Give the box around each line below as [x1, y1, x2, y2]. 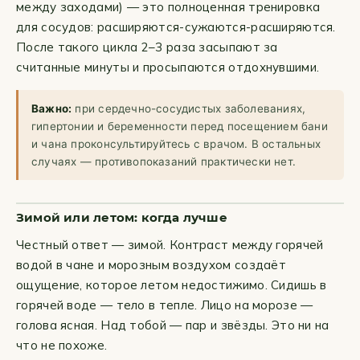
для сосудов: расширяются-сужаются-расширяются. [16, 19, 336, 35]
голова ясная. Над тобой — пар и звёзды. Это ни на [16, 317, 329, 333]
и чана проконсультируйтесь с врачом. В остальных [31, 137, 321, 150]
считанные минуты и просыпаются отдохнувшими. [16, 59, 320, 75]
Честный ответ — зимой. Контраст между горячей [16, 237, 324, 252]
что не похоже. [16, 337, 108, 353]
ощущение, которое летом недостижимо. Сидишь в [16, 277, 327, 292]
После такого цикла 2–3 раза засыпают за [16, 39, 278, 55]
